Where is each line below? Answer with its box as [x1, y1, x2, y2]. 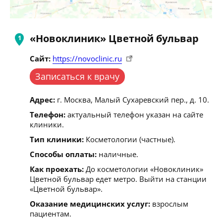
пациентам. [30, 208, 71, 219]
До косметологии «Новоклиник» [84, 164, 203, 174]
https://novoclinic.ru [53, 53, 122, 63]
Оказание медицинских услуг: [30, 198, 150, 209]
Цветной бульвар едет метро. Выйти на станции [30, 173, 207, 184]
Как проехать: [30, 164, 84, 174]
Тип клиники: [30, 134, 84, 144]
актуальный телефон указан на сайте [65, 109, 203, 119]
